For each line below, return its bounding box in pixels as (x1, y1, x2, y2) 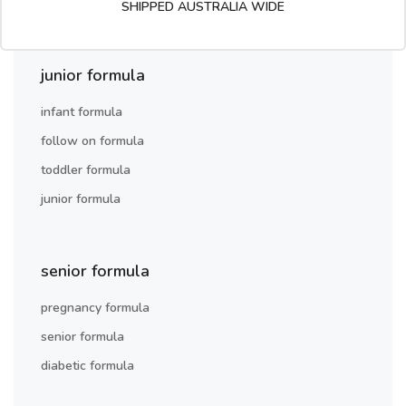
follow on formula (41, 132, 144, 150)
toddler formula (41, 161, 130, 179)
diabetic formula (41, 357, 134, 375)
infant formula (41, 103, 122, 121)
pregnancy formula (41, 299, 150, 317)
